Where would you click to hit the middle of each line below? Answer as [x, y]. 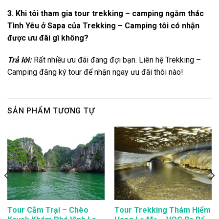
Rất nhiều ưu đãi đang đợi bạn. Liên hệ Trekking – [116, 60]
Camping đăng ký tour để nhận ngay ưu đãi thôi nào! [95, 72]
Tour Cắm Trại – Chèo [48, 210]
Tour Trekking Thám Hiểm [162, 210]
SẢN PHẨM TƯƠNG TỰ [51, 111]
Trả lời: [20, 60]
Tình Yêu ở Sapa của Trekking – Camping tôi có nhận [103, 25]
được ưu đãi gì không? [48, 38]
